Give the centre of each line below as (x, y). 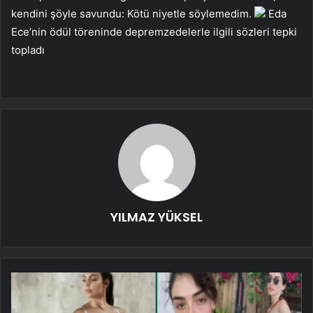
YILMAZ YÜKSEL (156, 217)
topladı (28, 50)
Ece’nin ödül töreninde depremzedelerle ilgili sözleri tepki (154, 31)
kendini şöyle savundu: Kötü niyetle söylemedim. (131, 13)
